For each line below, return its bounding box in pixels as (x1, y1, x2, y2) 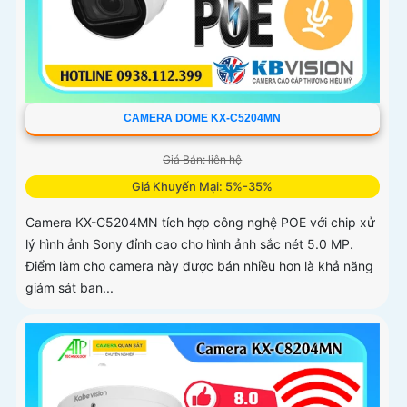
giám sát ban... (25, 280, 114, 296)
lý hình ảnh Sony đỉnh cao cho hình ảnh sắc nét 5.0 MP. (25, 236, 353, 253)
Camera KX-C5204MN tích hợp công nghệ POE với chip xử (25, 214, 375, 231)
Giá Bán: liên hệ (163, 153, 243, 167)
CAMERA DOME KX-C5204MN (124, 112, 282, 125)
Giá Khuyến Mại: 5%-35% (132, 179, 273, 194)
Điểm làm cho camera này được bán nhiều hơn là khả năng (25, 258, 373, 274)
